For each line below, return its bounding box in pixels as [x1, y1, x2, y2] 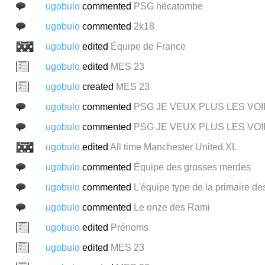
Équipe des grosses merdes [133, 161, 251, 172]
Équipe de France [110, 41, 186, 51]
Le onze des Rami [133, 202, 210, 212]
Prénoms [110, 222, 148, 232]
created [82, 81, 116, 92]
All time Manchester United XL [109, 141, 237, 152]
